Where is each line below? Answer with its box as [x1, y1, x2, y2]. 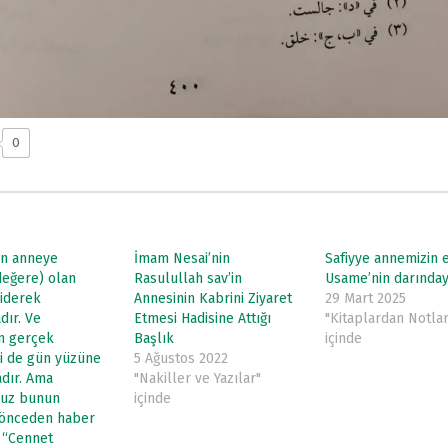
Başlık [134, 329, 175, 347]
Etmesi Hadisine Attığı [134, 309, 272, 327]
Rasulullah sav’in [134, 269, 243, 287]
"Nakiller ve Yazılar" [134, 369, 262, 387]
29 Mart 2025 [324, 289, 406, 307]
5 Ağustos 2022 [134, 349, 229, 367]
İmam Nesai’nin [134, 249, 231, 267]
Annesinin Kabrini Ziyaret [134, 289, 293, 307]
